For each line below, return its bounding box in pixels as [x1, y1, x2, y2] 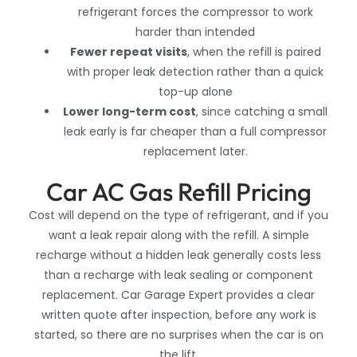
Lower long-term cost [63, 104, 196, 120]
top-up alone [158, 84, 233, 100]
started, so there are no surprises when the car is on [33, 327, 324, 343]
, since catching [196, 104, 284, 120]
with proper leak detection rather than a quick [67, 64, 324, 80]
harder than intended [135, 24, 255, 41]
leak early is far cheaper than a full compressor [64, 124, 327, 140]
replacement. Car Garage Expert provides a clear [42, 287, 315, 304]
